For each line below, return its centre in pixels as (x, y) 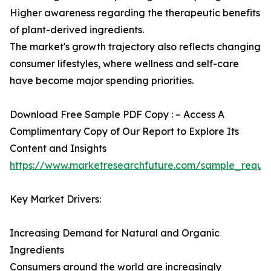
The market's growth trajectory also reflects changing (135, 47)
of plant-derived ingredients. (77, 30)
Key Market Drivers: (55, 199)
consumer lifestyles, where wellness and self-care (124, 64)
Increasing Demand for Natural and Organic (115, 233)
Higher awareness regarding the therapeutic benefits (135, 13)
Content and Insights (58, 149)
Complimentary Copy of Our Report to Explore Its (124, 132)
